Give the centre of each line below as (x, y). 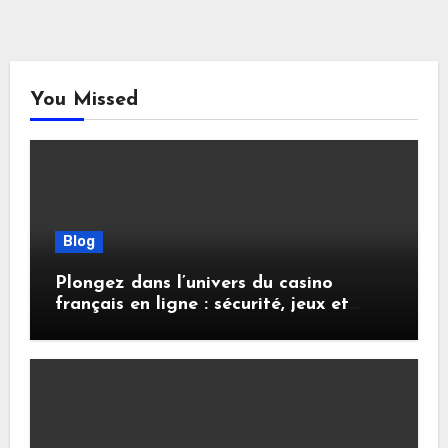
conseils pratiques (131, 325)
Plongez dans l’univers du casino (193, 283)
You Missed (83, 99)
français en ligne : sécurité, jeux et (201, 304)
